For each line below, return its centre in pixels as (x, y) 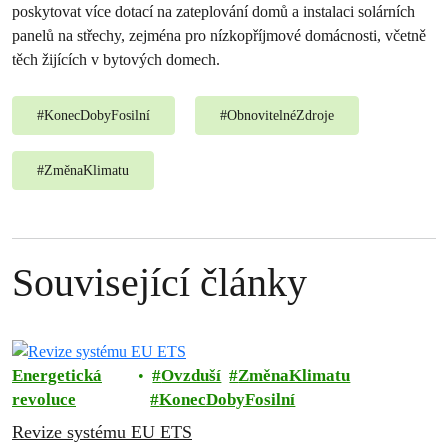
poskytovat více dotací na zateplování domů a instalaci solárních (213, 11)
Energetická (57, 376)
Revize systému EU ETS (102, 432)
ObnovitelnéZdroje (280, 115)
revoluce (44, 400)
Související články (159, 282)
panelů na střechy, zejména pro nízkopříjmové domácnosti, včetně (219, 35)
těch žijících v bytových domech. (116, 59)
